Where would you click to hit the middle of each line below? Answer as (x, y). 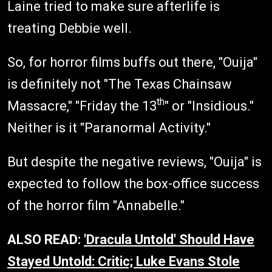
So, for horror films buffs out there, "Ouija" (132, 62)
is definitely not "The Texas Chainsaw (120, 84)
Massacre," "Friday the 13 (82, 106)
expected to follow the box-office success (133, 183)
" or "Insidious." (209, 106)
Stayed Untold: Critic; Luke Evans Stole (124, 261)
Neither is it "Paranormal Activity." (109, 127)
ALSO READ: (46, 239)
